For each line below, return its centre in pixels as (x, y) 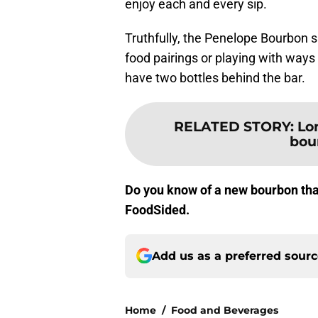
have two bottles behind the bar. (215, 77)
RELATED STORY (232, 126)
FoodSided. (157, 209)
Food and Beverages (225, 310)
